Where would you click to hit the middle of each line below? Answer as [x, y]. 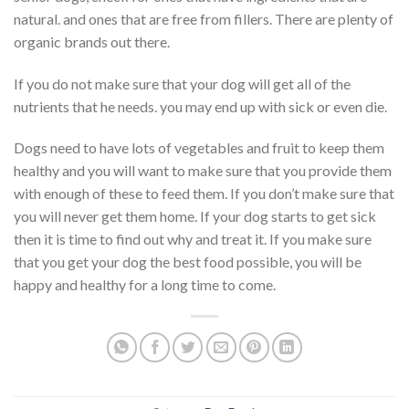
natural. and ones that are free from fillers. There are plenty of [204, 18]
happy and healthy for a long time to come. [145, 285]
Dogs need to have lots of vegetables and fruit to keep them [199, 148]
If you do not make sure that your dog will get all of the [182, 83]
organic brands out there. [92, 41]
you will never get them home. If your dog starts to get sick [195, 216]
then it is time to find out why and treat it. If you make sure [193, 239]
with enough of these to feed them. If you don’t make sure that [204, 194]
